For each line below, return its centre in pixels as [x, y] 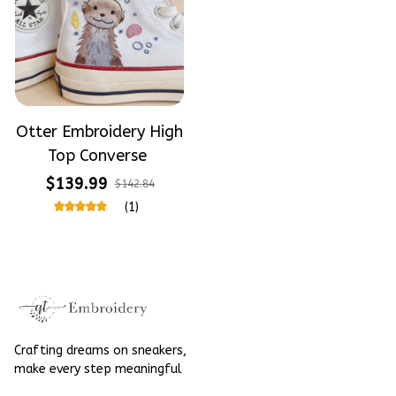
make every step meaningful [98, 369]
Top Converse [97, 156]
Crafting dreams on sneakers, [100, 351]
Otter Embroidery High [99, 132]
